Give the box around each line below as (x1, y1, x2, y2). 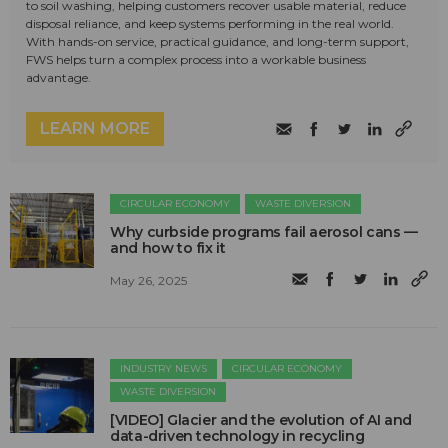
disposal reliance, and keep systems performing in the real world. (26, 16, 394, 32)
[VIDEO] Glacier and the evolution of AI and (110, 411, 413, 430)
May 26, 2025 (110, 272, 188, 288)
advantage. (26, 70, 91, 86)
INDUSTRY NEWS (120, 362, 208, 376)
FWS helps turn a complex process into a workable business (26, 52, 366, 68)
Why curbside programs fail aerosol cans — (110, 223, 418, 242)
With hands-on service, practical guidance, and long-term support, (26, 34, 409, 50)
